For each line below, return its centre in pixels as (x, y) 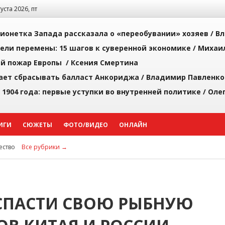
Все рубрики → (44, 147)
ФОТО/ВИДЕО (86, 125)
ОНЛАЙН (133, 125)
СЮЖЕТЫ (37, 125)
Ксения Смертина (104, 63)
